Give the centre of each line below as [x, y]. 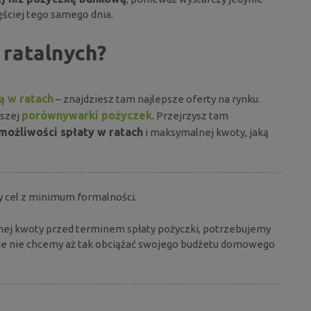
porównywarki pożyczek [87, 115]
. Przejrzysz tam [190, 115]
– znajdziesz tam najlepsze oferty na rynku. [157, 99]
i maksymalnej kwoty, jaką [206, 132]
